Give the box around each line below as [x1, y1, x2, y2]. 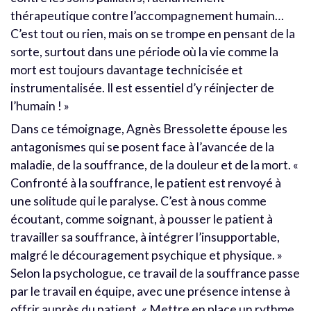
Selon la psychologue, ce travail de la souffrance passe [10, 266, 300, 281]
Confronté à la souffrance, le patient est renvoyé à [10, 176, 281, 191]
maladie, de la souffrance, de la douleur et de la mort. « [10, 158, 299, 173]
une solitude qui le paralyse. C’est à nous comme [10, 194, 267, 209]
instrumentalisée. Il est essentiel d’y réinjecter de [10, 80, 274, 95]
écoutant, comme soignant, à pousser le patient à [10, 212, 273, 227]
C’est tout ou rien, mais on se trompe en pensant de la [10, 26, 295, 41]
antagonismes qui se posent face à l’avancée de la [10, 140, 274, 155]
